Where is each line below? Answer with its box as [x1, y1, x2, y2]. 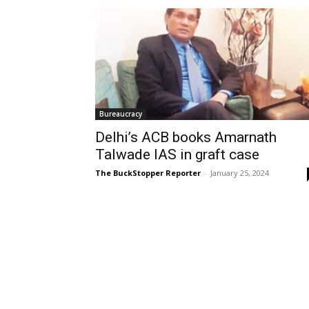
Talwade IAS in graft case [95, 146, 259, 163]
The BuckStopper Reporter [95, 167, 201, 178]
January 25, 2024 [210, 167, 269, 178]
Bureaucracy [99, 108, 142, 119]
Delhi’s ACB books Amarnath [95, 128, 277, 146]
